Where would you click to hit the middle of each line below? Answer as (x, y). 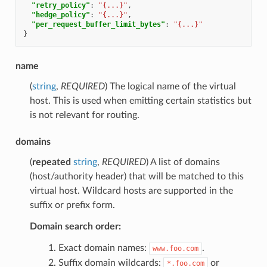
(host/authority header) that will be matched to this (136, 176)
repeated (51, 162)
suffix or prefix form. (72, 205)
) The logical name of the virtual (170, 86)
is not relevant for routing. (84, 115)
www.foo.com (175, 248)
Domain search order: (75, 226)
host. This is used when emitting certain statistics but (140, 100)
